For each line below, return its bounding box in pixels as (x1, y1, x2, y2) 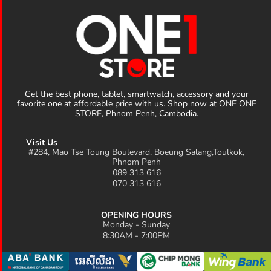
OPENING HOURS (101, 209, 172, 221)
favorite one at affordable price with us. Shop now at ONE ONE (16, 98, 256, 110)
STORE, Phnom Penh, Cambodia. (74, 108, 198, 120)
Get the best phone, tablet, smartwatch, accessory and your (24, 88, 249, 100)
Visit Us (26, 137, 58, 149)
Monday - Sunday (103, 219, 170, 231)
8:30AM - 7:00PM (103, 230, 170, 242)
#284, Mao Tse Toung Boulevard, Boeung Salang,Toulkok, (28, 146, 244, 158)
